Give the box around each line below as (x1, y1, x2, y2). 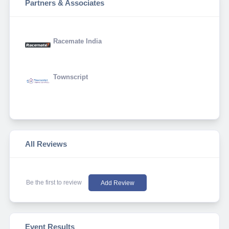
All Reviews (25, 140, 67, 149)
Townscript (53, 73, 88, 81)
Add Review (100, 179, 134, 187)
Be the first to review (26, 179, 83, 187)
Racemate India (53, 37, 102, 45)
